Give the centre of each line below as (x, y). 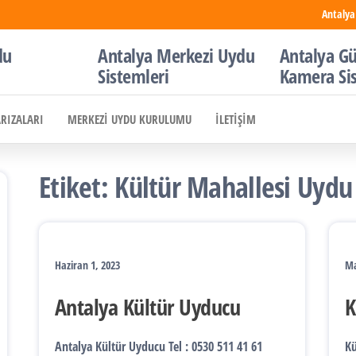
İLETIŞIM (236, 119)
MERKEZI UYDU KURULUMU (130, 119)
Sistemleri (133, 76)
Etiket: (77, 187)
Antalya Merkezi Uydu (176, 55)
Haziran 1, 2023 (87, 265)
